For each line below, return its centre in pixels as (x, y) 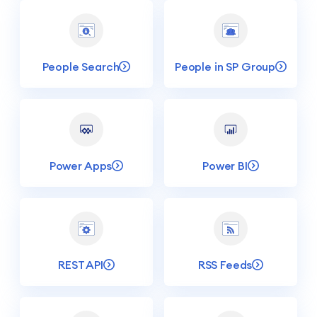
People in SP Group (225, 67)
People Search (81, 67)
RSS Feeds (225, 265)
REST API (81, 265)
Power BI (225, 166)
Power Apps (81, 166)
